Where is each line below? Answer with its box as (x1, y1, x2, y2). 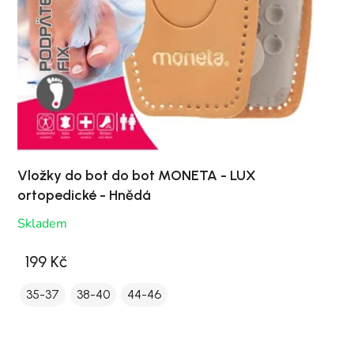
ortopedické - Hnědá (17, 186, 151, 205)
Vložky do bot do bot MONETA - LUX (17, 167, 256, 185)
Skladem (17, 215, 67, 233)
